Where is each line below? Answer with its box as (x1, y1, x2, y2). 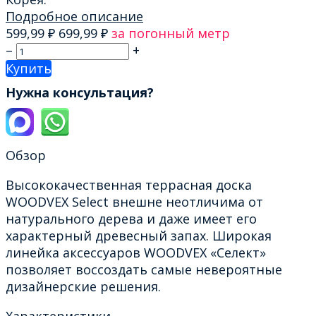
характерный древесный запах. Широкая (6, 226, 272, 244)
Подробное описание (6, 7, 143, 25)
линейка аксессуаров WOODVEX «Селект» (6, 243, 266, 261)
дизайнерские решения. (6, 277, 161, 295)
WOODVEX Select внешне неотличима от (6, 193, 263, 210)
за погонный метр (111, 24, 230, 42)
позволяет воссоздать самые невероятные (6, 260, 282, 278)
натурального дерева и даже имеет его (6, 209, 257, 227)
